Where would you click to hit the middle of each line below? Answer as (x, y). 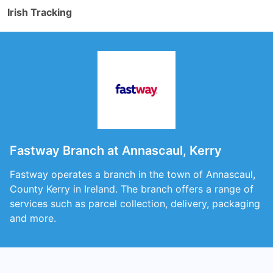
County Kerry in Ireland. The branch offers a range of (132, 189)
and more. (33, 218)
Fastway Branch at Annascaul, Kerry (116, 151)
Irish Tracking (40, 12)
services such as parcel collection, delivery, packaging (135, 204)
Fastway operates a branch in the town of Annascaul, (133, 174)
